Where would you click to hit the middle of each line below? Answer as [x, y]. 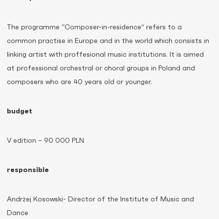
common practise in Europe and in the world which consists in [108, 41]
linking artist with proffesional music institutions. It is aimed [105, 55]
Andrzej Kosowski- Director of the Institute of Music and [100, 199]
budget [20, 111]
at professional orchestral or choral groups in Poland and [101, 68]
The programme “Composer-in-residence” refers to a [94, 27]
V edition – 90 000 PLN [45, 141]
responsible [28, 170]
